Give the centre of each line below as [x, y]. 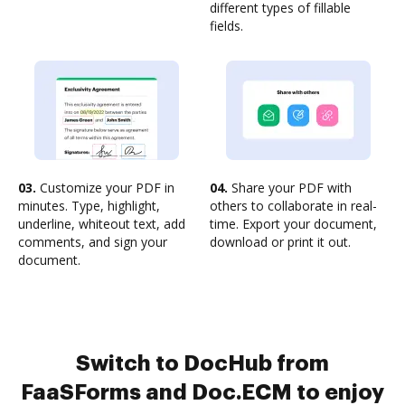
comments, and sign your [93, 242]
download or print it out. [280, 242]
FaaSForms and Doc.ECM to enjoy [202, 392]
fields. [226, 26]
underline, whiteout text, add [102, 224]
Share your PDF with [290, 188]
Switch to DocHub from [202, 363]
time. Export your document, [293, 224]
